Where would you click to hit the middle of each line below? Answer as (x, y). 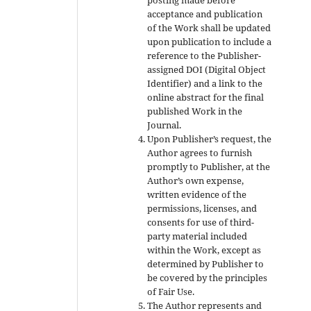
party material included (197, 236)
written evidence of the (197, 194)
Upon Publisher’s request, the (210, 138)
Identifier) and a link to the (205, 83)
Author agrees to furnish (200, 152)
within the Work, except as (204, 250)
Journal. (165, 125)
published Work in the (195, 111)
